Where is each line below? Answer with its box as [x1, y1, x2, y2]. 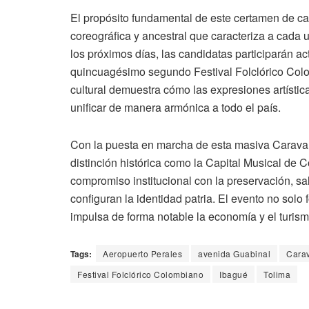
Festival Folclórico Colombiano [77, 268, 203, 281]
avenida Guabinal [198, 248, 270, 260]
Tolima [263, 268, 290, 281]
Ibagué [219, 268, 248, 281]
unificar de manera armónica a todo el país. [70, 99, 281, 116]
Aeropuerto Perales [103, 248, 182, 260]
